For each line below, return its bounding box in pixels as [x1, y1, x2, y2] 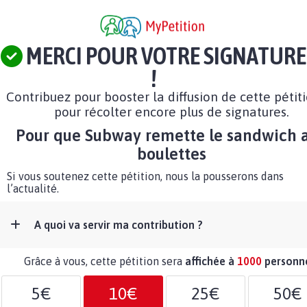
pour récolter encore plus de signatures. [53, 104, 289, 120]
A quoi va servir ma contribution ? [34, 219, 203, 232]
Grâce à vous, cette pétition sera [24, 255, 185, 268]
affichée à [185, 255, 237, 268]
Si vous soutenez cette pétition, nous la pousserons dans [7, 170, 284, 183]
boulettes [136, 145, 206, 164]
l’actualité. [7, 182, 59, 195]
